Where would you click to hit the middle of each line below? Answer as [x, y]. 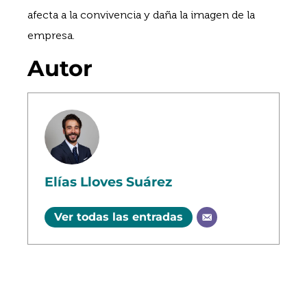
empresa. [51, 35]
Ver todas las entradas [119, 217]
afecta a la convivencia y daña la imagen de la [141, 14]
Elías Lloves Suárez [108, 182]
